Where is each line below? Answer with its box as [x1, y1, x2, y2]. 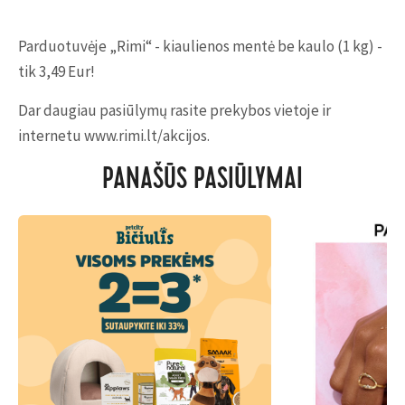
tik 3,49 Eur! [18, 61, 98, 81]
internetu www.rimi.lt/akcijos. [18, 126, 210, 146]
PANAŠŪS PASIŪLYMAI [102, 166, 303, 197]
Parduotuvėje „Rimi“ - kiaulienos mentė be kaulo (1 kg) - [18, 36, 382, 56]
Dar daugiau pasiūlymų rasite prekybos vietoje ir [18, 100, 331, 120]
